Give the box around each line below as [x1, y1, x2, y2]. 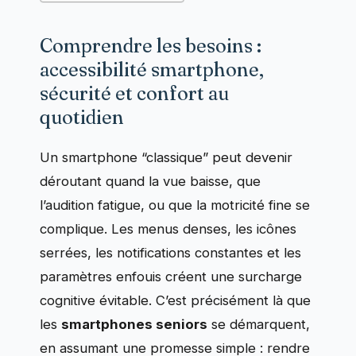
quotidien [40, 106, 124, 130]
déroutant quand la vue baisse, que [40, 173, 261, 190]
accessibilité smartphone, [40, 58, 264, 82]
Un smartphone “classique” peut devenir [40, 149, 292, 166]
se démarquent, [207, 316, 310, 333]
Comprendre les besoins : [40, 34, 261, 58]
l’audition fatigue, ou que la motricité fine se [40, 197, 310, 214]
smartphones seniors [61, 316, 207, 333]
